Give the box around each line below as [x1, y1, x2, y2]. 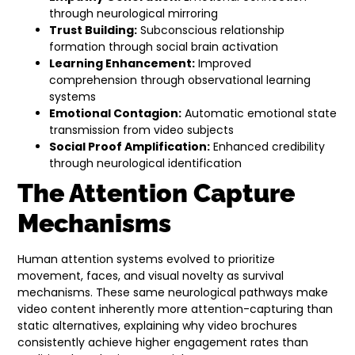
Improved [195, 55, 252, 72]
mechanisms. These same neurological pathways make [17, 284, 329, 301]
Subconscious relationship [137, 22, 285, 39]
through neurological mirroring [49, 6, 219, 22]
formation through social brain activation [49, 39, 279, 55]
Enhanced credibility [210, 139, 326, 155]
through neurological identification [49, 155, 242, 172]
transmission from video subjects [49, 122, 235, 139]
